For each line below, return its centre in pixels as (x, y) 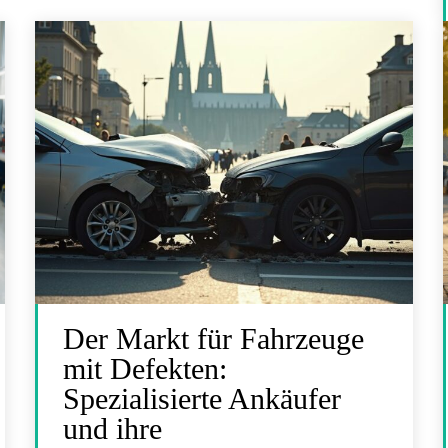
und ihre (113, 428)
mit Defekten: (145, 368)
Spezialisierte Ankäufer (202, 398)
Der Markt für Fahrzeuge (214, 338)
